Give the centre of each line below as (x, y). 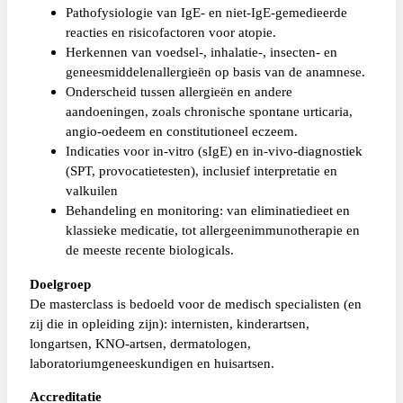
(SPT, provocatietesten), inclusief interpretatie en (201, 171)
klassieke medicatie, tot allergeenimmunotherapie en (212, 230)
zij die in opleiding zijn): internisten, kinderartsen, (169, 323)
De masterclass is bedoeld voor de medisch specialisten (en (195, 303)
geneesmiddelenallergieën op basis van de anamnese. (215, 72)
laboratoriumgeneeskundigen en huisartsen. (152, 363)
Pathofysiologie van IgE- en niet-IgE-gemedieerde (206, 13)
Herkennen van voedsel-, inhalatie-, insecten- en (201, 52)
